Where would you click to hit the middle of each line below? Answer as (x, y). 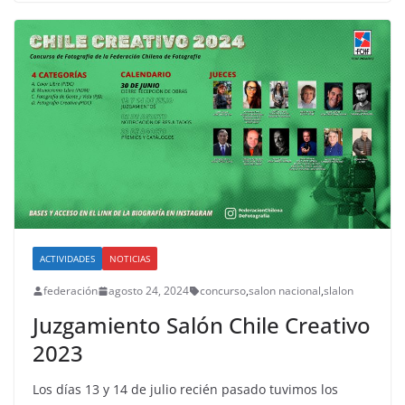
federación (71, 291)
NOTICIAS (130, 259)
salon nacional (285, 291)
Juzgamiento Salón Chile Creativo (202, 325)
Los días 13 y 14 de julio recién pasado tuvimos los (185, 390)
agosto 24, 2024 (149, 291)
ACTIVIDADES (67, 259)
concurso (223, 291)
